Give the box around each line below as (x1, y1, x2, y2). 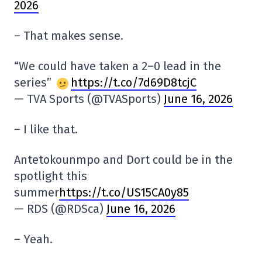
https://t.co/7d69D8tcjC (71, 75, 196, 90)
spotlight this (14, 169, 87, 184)
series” (14, 75, 54, 90)
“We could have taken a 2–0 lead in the (14, 59, 221, 74)
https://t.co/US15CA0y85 (59, 185, 189, 200)
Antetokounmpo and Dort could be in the (14, 153, 233, 167)
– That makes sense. (14, 29, 123, 43)
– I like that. (14, 122, 78, 137)
